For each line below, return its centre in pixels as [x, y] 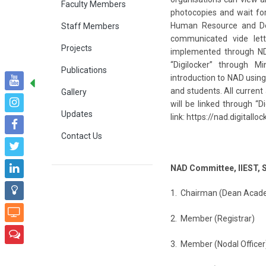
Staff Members [90, 26]
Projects [77, 48]
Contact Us [82, 136]
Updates [77, 114]
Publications [84, 70]
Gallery [74, 92]
